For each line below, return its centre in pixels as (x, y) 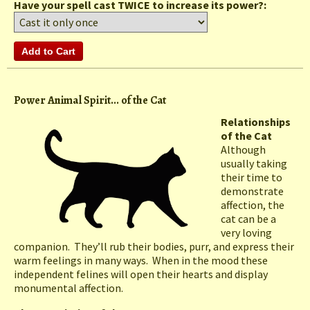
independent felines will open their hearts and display (141, 274)
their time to (252, 177)
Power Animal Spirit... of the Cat (90, 101)
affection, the (253, 205)
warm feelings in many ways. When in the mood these (141, 261)
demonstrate (252, 191)
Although (243, 150)
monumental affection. (69, 288)
